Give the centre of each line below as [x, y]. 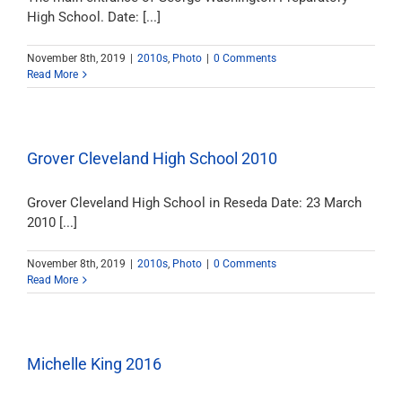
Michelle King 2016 [94, 364]
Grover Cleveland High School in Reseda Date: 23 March [194, 203]
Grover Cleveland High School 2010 [152, 158]
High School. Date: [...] [94, 17]
